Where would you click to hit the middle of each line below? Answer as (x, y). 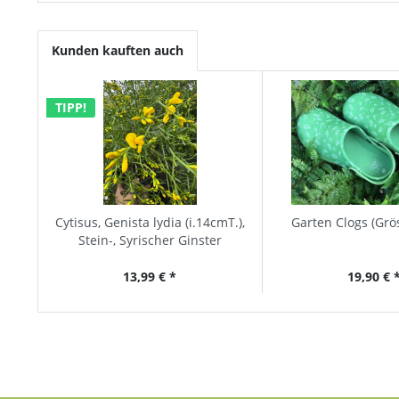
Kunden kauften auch (118, 50)
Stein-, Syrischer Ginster (150, 240)
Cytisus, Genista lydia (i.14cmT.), (150, 222)
